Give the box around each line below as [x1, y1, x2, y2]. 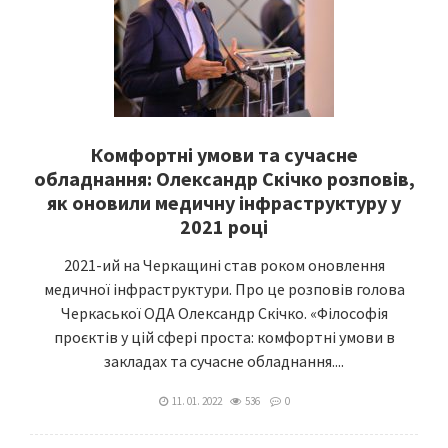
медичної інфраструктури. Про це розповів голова [43, 279, 405, 299]
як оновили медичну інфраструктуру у [47, 190, 401, 215]
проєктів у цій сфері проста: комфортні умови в [53, 327, 395, 347]
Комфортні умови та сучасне [90, 142, 358, 167]
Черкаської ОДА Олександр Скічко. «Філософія [60, 303, 388, 323]
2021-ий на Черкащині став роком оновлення [63, 255, 385, 275]
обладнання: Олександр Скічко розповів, [33, 166, 415, 191]
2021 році [180, 214, 268, 239]
